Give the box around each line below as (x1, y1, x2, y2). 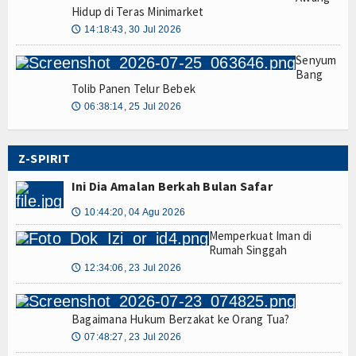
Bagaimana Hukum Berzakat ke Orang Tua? (72, 311, 290, 327)
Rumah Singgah (208, 242, 288, 257)
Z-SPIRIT (18, 149, 71, 166)
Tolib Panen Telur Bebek (72, 80, 196, 96)
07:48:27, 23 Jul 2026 (84, 331, 181, 342)
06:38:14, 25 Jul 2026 (84, 100, 181, 112)
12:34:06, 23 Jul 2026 (84, 261, 181, 273)
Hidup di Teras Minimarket (72, 3, 204, 19)
